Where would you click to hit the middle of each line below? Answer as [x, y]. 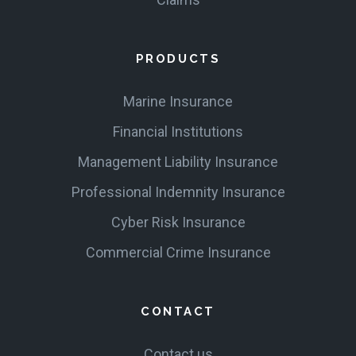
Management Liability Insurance [178, 161]
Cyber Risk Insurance [178, 222]
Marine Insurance [178, 101]
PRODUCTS [178, 58]
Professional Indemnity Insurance [178, 192]
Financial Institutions [178, 131]
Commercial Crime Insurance [178, 252]
